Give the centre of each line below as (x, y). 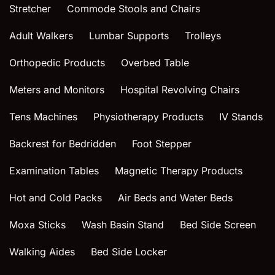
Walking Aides (42, 251)
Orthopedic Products (57, 62)
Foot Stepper (162, 143)
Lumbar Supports (129, 35)
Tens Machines (43, 116)
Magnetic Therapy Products (179, 170)
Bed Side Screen (218, 224)
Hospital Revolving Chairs (180, 89)
